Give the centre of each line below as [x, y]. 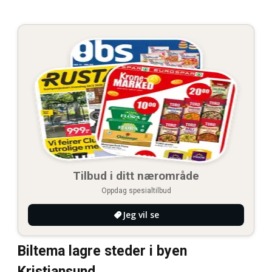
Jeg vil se [141, 215]
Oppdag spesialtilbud [136, 191]
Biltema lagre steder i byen [102, 251]
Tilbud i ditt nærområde [136, 176]
